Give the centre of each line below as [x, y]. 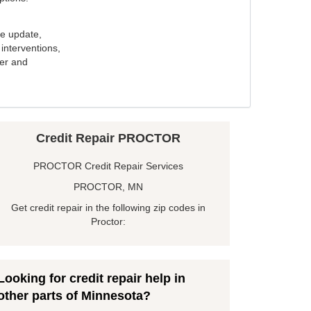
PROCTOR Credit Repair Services [108, 166]
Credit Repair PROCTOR [108, 138]
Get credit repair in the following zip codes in [108, 208]
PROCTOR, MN [108, 187]
